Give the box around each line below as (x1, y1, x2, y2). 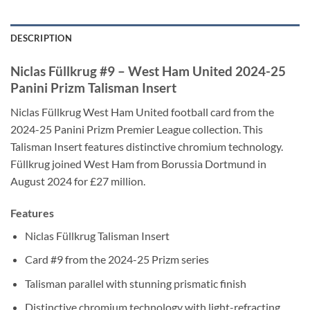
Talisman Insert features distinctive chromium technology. (10, 139, 283, 153)
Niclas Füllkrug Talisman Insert (24, 228, 170, 242)
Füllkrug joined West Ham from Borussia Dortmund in (10, 156, 266, 170)
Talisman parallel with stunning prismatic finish (24, 276, 246, 290)
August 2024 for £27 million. (10, 174, 145, 188)
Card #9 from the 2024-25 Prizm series (24, 253, 209, 266)
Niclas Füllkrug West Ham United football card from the (10, 104, 274, 118)
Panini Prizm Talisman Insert (10, 80, 176, 96)
